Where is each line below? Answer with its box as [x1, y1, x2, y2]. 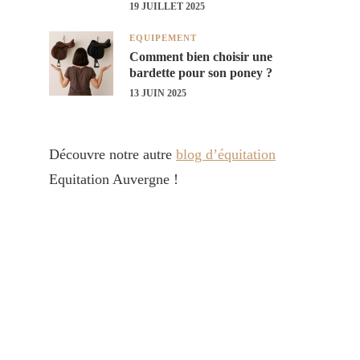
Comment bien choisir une [129, 49, 272, 63]
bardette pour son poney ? [129, 65, 272, 80]
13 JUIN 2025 [129, 87, 186, 99]
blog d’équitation [176, 145, 276, 162]
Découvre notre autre [49, 145, 176, 162]
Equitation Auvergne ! [49, 170, 178, 187]
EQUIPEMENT [129, 33, 197, 43]
